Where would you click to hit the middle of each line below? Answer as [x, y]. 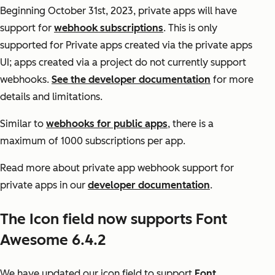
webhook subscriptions [109, 28]
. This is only [190, 28]
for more [232, 80]
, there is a [191, 124]
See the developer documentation [131, 80]
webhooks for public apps [107, 124]
